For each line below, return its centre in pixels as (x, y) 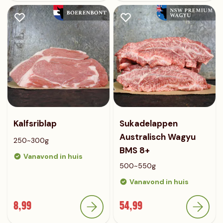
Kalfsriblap (35, 123)
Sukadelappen (149, 123)
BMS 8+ (135, 150)
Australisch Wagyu (158, 137)
